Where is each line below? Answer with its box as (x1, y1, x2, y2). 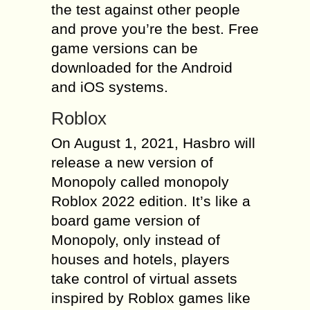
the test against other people (51, 1, 240, 17)
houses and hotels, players (51, 251, 230, 267)
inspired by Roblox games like (51, 290, 250, 306)
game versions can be (51, 40, 198, 56)
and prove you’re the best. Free (51, 21, 259, 37)
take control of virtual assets (51, 271, 237, 286)
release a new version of (51, 154, 213, 170)
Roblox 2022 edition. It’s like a (51, 193, 250, 209)
